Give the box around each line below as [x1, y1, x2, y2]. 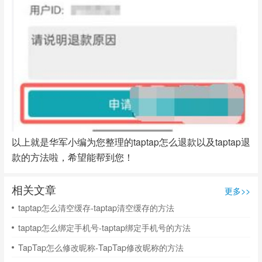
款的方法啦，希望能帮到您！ [11, 150, 133, 163]
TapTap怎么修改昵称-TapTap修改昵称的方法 [18, 241, 184, 254]
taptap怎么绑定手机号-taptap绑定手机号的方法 [18, 221, 191, 234]
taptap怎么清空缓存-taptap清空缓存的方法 [18, 201, 174, 214]
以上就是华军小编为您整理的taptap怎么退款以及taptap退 [11, 135, 250, 148]
